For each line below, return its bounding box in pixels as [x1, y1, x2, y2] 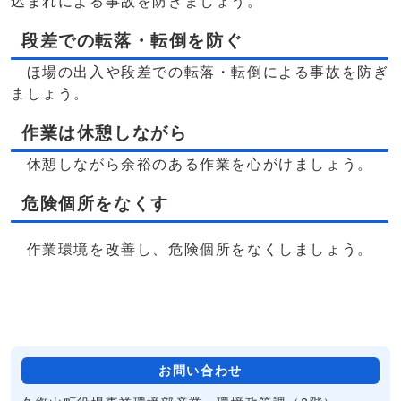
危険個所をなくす [21, 193, 169, 213]
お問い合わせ [158, 363, 243, 378]
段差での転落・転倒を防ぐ [21, 30, 243, 50]
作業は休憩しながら [21, 123, 188, 142]
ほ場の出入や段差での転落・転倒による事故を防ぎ [11, 64, 389, 80]
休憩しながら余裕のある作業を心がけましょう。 [11, 156, 373, 172]
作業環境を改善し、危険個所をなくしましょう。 [11, 241, 373, 257]
